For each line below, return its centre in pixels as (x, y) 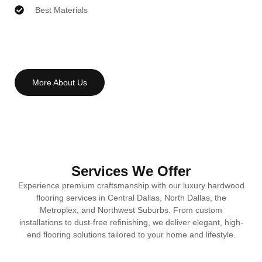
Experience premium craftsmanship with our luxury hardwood (131, 185)
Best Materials (61, 10)
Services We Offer (131, 171)
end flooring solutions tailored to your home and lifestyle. (131, 234)
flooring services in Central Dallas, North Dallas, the (131, 197)
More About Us (60, 82)
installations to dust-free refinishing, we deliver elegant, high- (131, 222)
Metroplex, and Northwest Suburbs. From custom (131, 210)
